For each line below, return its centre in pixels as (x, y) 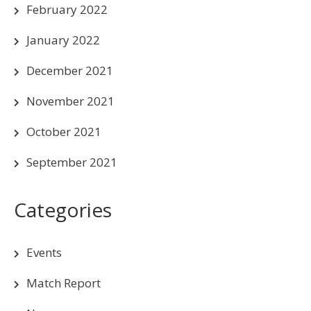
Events (44, 252)
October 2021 (64, 131)
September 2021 (72, 162)
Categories (63, 209)
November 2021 (70, 101)
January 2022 (63, 40)
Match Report (64, 283)
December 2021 (70, 70)
